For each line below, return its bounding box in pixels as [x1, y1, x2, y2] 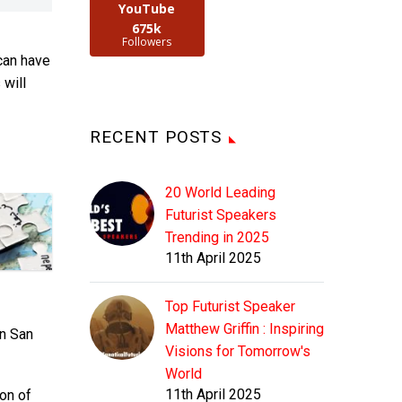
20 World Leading [165, 184, 275, 202]
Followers [122, 34, 172, 50]
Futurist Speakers [165, 206, 276, 224]
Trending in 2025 [165, 229, 269, 247]
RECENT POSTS [90, 127, 223, 148]
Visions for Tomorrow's [165, 343, 310, 361]
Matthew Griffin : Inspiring [165, 320, 324, 338]
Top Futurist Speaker [165, 298, 295, 316]
